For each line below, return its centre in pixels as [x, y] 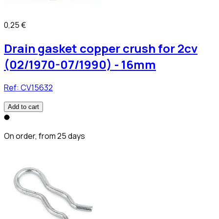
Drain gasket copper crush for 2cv [101, 48]
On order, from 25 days [44, 136]
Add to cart [23, 107]
